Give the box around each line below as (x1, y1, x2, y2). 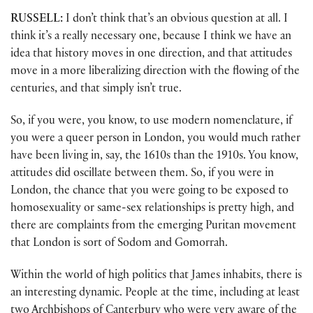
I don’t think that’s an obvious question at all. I (63, 13, 288, 26)
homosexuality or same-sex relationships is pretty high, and (10, 203, 294, 216)
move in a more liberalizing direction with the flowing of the (10, 66, 300, 78)
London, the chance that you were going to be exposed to (10, 186, 289, 198)
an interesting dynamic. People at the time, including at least (10, 288, 300, 300)
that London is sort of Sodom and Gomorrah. (10, 238, 228, 251)
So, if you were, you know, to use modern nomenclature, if (10, 116, 292, 129)
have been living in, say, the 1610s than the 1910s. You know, (10, 151, 298, 163)
